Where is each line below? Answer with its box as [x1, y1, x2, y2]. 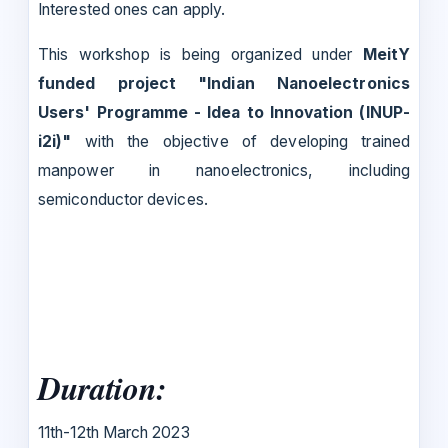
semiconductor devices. [38, 189, 208, 209]
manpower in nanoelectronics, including [38, 160, 410, 180]
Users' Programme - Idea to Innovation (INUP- [38, 102, 410, 122]
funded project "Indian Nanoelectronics [38, 73, 410, 93]
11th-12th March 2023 [38, 422, 190, 442]
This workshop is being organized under [38, 44, 363, 64]
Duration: [38, 364, 168, 410]
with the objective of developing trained [84, 131, 410, 151]
